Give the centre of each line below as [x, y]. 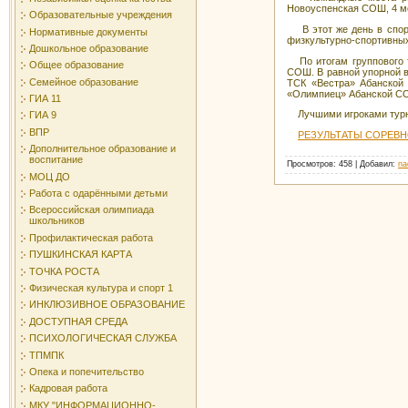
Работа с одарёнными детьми [98, 194]
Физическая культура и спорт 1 [101, 287]
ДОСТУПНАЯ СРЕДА [78, 321]
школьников [57, 221]
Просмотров [310, 163]
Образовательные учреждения [101, 15]
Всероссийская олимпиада [92, 210]
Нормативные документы [88, 31]
